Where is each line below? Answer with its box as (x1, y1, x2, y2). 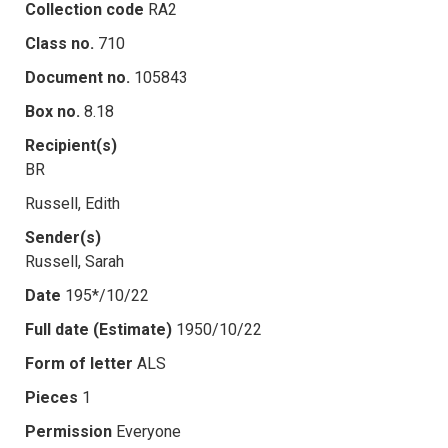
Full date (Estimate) (25, 319, 172, 339)
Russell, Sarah (25, 251, 124, 271)
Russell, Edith (25, 193, 120, 213)
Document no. (25, 67, 130, 87)
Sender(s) (25, 227, 101, 247)
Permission (25, 421, 112, 441)
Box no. (25, 101, 80, 121)
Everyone (116, 421, 181, 441)
